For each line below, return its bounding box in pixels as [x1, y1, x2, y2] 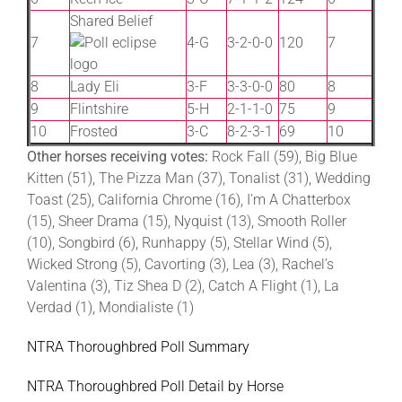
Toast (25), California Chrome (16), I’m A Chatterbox [27, 190, 351, 208]
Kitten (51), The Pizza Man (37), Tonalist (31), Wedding [27, 169, 371, 187]
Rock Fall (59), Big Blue [212, 147, 357, 165]
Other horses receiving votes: [27, 147, 212, 165]
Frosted [70, 122, 118, 140]
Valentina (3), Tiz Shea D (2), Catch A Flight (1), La [27, 276, 339, 294]
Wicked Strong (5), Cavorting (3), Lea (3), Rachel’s [27, 255, 334, 273]
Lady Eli [70, 77, 119, 95]
